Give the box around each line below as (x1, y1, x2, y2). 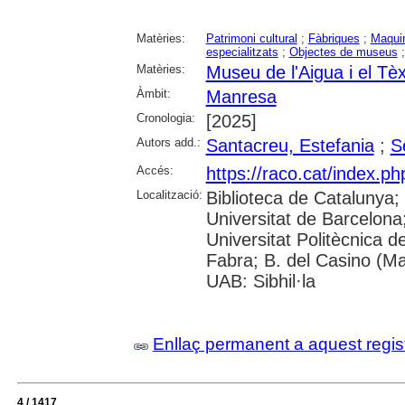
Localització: (136, 188, 202, 202)
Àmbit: (136, 87, 171, 101)
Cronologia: (136, 111, 195, 126)
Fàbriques (307, 32, 360, 46)
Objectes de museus (288, 45, 398, 60)
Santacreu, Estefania (205, 136, 374, 156)
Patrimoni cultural (205, 32, 297, 46)
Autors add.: (136, 136, 201, 150)
